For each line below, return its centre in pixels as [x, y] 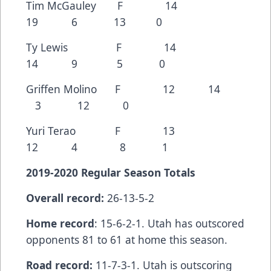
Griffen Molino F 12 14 [134, 89]
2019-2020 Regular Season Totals [111, 173]
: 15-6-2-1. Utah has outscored [169, 224]
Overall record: [65, 198]
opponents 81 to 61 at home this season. [127, 240]
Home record [60, 224]
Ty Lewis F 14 [116, 47]
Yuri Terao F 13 [116, 131]
